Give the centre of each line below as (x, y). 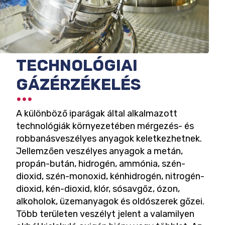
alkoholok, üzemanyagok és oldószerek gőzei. (110, 201)
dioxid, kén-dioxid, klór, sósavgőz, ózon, (98, 189)
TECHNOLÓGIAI (77, 66)
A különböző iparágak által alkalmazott (97, 113)
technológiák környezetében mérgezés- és (105, 126)
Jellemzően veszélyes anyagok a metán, (99, 151)
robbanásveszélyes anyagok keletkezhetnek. (109, 138)
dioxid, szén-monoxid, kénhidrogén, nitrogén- (110, 176)
